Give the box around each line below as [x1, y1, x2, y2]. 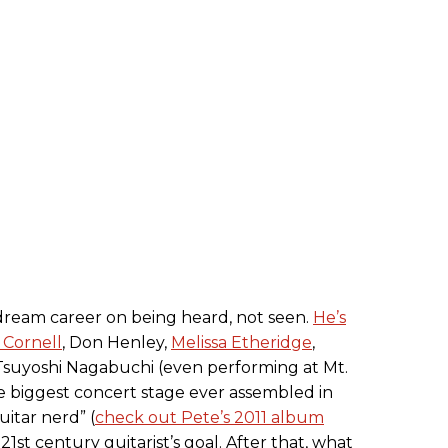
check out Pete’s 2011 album [95, 408, 324, 428]
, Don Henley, [62, 333, 171, 353]
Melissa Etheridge [171, 333, 312, 353]
